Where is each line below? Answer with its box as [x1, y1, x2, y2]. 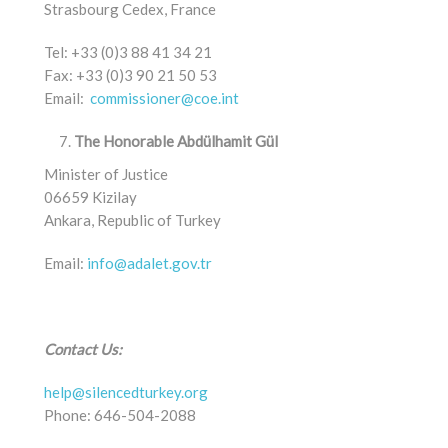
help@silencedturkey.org [44, 383, 208, 401]
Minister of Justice [44, 165, 168, 183]
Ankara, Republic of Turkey [44, 211, 221, 229]
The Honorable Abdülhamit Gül [74, 132, 278, 150]
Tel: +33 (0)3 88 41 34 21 [44, 43, 212, 61]
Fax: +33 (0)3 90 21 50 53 [44, 66, 217, 84]
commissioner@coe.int [90, 89, 239, 107]
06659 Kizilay [44, 188, 137, 206]
